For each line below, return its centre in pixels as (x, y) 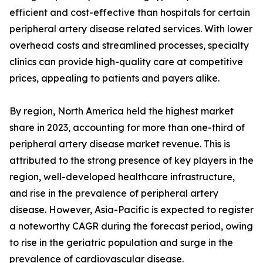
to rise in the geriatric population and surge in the (121, 242)
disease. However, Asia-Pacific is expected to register (131, 210)
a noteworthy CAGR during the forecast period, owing (131, 226)
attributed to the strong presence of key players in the (131, 160)
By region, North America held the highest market (122, 111)
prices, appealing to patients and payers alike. (114, 78)
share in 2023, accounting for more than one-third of (127, 127)
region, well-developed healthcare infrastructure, (122, 177)
